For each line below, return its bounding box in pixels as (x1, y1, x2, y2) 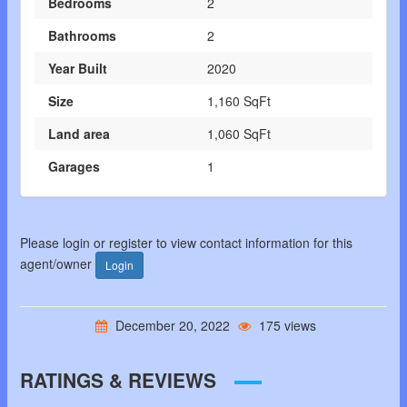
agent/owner (19, 254, 95, 273)
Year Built (47, 59, 107, 78)
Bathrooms (47, 26, 116, 45)
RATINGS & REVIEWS (19, 366, 216, 394)
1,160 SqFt (207, 92, 271, 111)
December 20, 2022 (112, 316, 233, 335)
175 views (255, 316, 316, 335)
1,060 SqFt (207, 124, 271, 144)
